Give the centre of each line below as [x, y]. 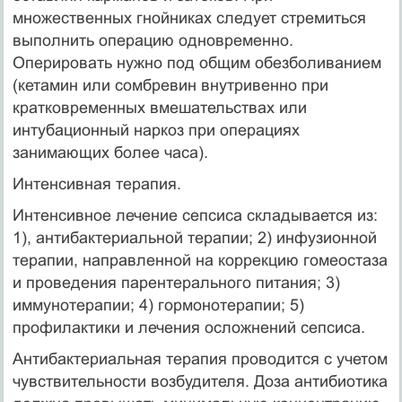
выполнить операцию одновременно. [153, 40]
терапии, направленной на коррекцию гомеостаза [200, 260]
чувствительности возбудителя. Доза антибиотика [200, 381]
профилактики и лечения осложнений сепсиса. [188, 327]
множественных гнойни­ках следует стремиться [189, 17]
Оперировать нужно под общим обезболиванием [197, 62]
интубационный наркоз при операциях [156, 130]
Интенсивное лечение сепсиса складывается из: [195, 215]
